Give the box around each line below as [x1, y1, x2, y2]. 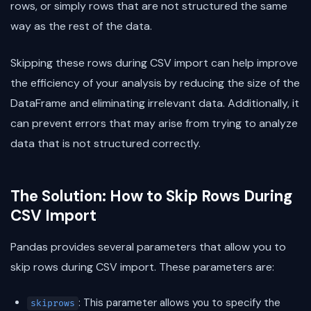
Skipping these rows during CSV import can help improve [10, 56, 298, 71]
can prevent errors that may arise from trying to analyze [10, 116, 298, 131]
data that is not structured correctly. [10, 136, 201, 151]
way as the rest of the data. [10, 19, 152, 34]
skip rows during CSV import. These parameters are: [10, 260, 274, 275]
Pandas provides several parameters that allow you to [10, 239, 286, 255]
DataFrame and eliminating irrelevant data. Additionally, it [10, 96, 299, 111]
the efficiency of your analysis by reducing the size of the [10, 76, 300, 91]
